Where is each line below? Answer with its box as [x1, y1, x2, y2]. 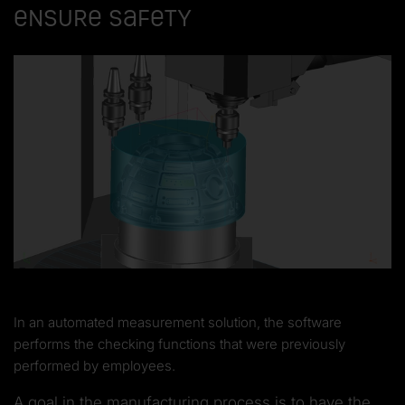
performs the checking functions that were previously [14, 334, 345, 353]
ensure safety [14, 5, 191, 33]
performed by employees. [14, 356, 175, 374]
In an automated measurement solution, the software [14, 313, 342, 331]
